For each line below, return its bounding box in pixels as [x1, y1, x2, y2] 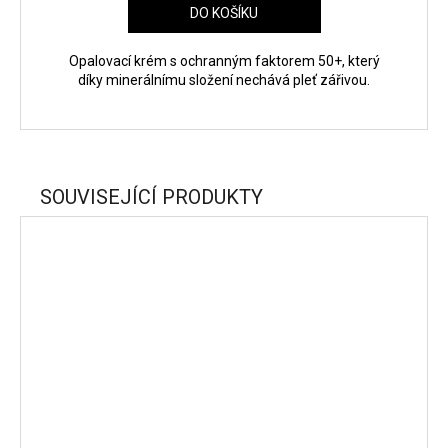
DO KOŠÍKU [190, 4, 258, 21]
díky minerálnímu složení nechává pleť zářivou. [78, 71, 370, 88]
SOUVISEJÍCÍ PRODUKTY [40, 184, 263, 209]
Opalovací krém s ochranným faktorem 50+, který [68, 52, 380, 69]
